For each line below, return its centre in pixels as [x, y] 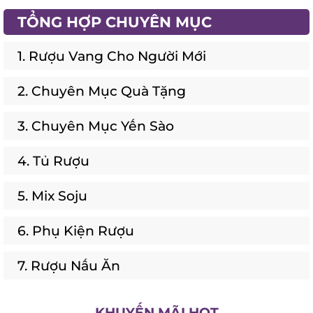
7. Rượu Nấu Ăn [69, 258]
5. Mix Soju [52, 188]
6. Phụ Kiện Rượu [76, 223]
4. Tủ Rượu [53, 153]
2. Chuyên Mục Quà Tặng [102, 83]
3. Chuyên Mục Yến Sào [96, 118]
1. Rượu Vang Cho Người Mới [112, 49]
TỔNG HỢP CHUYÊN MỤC [115, 15]
